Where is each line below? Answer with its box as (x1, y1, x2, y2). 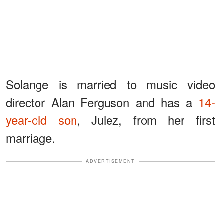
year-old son (6, 111, 77, 129)
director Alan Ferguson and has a (6, 93, 198, 111)
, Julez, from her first (76, 111, 216, 129)
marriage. (6, 129, 55, 147)
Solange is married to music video (6, 75, 215, 93)
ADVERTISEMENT (86, 158, 135, 165)
